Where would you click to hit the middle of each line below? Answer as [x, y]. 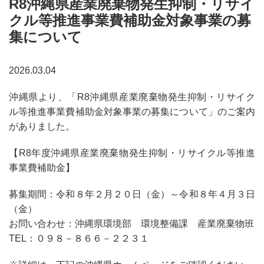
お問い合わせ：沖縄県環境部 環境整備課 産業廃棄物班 [131, 223]
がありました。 [42, 126]
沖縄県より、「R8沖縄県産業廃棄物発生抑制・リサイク [132, 97]
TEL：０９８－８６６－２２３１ [79, 238]
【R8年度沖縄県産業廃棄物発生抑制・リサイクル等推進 [132, 153]
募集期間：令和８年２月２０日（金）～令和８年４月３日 [132, 194]
